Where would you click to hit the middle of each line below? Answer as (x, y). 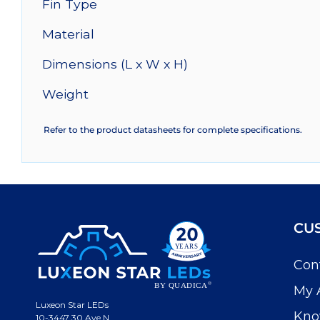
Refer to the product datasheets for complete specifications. (173, 129)
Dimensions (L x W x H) (115, 64)
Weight (65, 94)
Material (68, 34)
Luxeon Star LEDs (72, 305)
